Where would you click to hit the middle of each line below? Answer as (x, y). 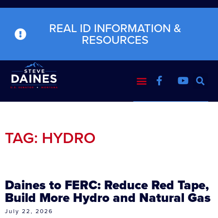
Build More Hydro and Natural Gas (108, 197)
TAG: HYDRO (50, 137)
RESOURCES (115, 40)
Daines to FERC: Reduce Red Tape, (107, 185)
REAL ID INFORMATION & (115, 28)
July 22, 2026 (29, 211)
